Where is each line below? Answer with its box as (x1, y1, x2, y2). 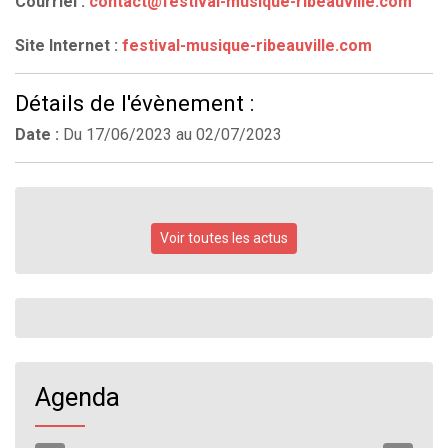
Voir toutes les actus (160, 230, 288, 247)
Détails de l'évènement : (15, 90, 254, 117)
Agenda (35, 382, 120, 413)
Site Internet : (15, 36, 122, 56)
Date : (15, 125, 59, 145)
